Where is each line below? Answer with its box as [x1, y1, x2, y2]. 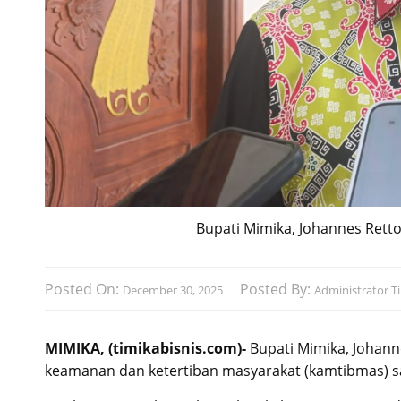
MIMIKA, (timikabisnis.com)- [45, 337, 246, 358]
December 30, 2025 [123, 281, 223, 298]
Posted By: [240, 278, 314, 299]
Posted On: [45, 278, 123, 299]
